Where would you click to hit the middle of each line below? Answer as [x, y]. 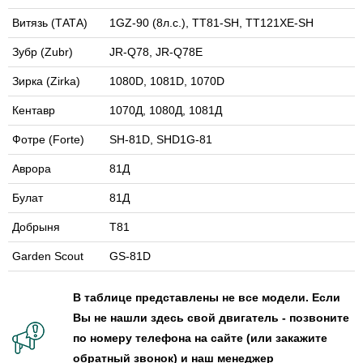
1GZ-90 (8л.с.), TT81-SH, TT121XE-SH [211, 22]
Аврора [32, 168]
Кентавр [34, 110]
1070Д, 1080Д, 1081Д [166, 110]
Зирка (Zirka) [46, 81]
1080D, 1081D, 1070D [167, 81]
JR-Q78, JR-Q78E [156, 51]
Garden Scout [48, 256]
